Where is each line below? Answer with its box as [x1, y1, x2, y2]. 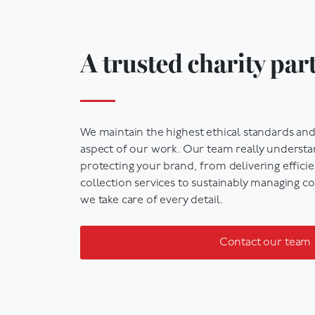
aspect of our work [80, 138, 178, 150]
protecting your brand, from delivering [80, 155, 283, 167]
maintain [98, 121, 144, 133]
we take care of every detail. [80, 188, 224, 200]
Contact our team [219, 231, 311, 243]
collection [80, 172, 132, 184]
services [131, 172, 175, 184]
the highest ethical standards [143, 121, 294, 133]
